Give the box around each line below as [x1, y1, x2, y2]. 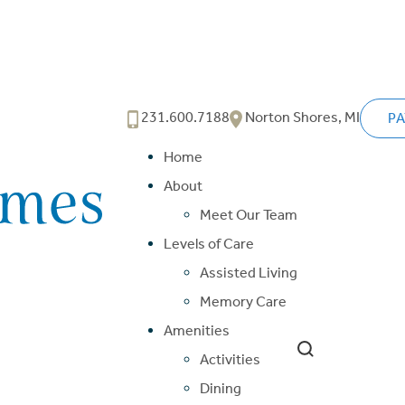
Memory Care [199, 292, 287, 310]
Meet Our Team [199, 205, 297, 223]
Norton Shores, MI [241, 108, 360, 127]
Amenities [163, 321, 230, 339]
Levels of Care [163, 234, 254, 252]
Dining [199, 379, 241, 397]
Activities [199, 350, 260, 368]
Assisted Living [199, 263, 297, 281]
